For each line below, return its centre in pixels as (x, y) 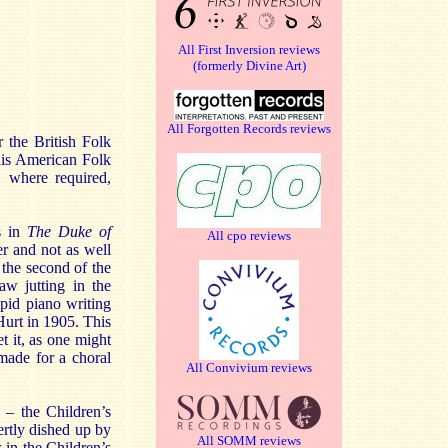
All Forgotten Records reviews (249, 128)
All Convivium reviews (249, 367)
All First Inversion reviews (249, 49)
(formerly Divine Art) (249, 65)
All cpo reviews (249, 235)
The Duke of (69, 231)
